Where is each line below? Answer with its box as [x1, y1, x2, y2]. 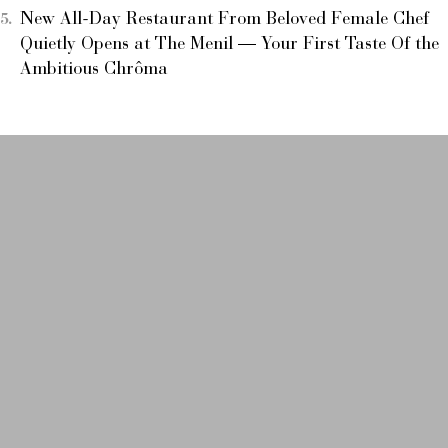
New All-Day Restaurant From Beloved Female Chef [20, 10, 429, 29]
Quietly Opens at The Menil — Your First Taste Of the [20, 35, 439, 54]
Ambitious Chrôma [20, 60, 168, 79]
